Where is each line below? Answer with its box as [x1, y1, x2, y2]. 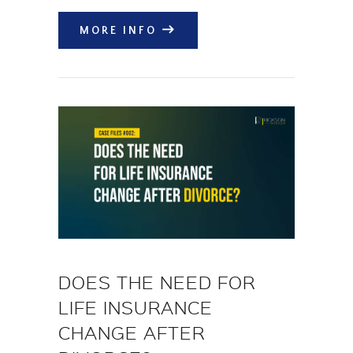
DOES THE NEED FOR [58, 269, 255, 294]
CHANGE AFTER [58, 320, 205, 344]
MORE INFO [80, 24, 158, 37]
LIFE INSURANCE [58, 295, 213, 319]
